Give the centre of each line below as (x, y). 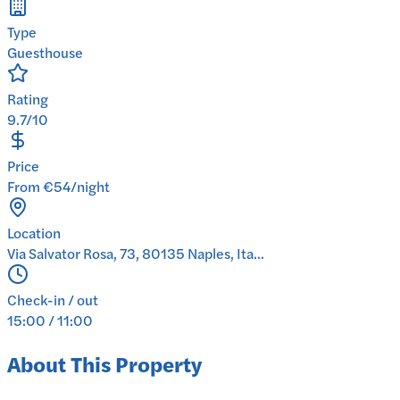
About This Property (104, 364)
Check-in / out (53, 300)
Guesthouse (45, 53)
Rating (28, 99)
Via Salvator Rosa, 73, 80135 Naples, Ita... (136, 254)
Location (34, 233)
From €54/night (58, 187)
